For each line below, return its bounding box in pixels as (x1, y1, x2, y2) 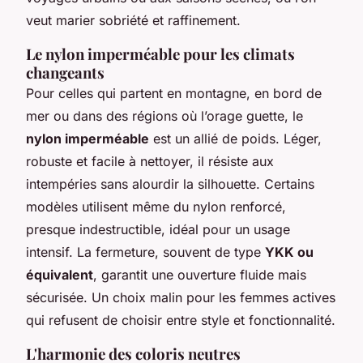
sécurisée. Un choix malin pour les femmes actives (26, 288, 335, 305)
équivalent (26, 266, 93, 283)
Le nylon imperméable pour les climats (26, 43, 295, 64)
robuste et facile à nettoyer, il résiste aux (26, 152, 274, 169)
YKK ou (265, 243, 314, 260)
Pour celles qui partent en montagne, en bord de (26, 84, 322, 101)
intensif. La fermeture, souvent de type (26, 243, 265, 260)
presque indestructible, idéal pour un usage (26, 220, 290, 237)
